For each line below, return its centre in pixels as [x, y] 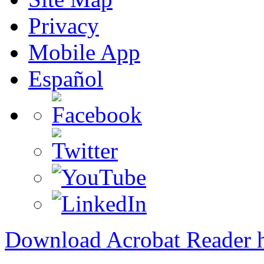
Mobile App [84, 52]
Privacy [64, 25]
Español [66, 78]
